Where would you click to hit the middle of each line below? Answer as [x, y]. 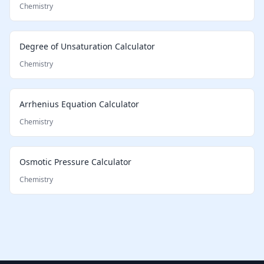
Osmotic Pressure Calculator [75, 162]
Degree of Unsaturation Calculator [87, 47]
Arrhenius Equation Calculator [79, 104]
